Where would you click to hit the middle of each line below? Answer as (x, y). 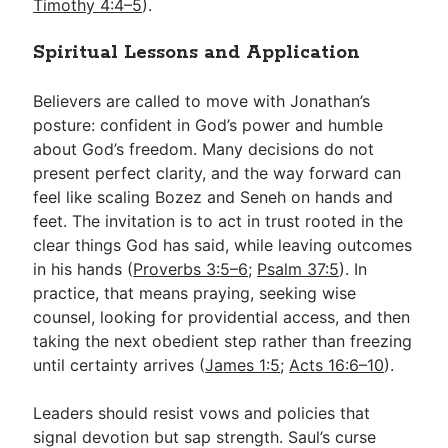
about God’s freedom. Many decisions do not (204, 148)
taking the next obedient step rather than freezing (223, 340)
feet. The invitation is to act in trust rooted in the (218, 220)
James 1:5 (243, 364)
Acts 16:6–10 (337, 364)
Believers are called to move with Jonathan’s (202, 100)
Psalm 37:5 (298, 268)
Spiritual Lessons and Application (197, 52)
